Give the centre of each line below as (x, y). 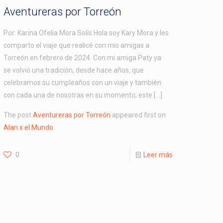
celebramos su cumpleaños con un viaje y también (83, 82)
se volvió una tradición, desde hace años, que (74, 70)
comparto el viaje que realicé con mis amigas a (77, 45)
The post (18, 115)
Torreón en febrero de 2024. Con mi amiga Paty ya (83, 57)
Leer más (158, 155)
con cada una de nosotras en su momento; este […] (83, 95)
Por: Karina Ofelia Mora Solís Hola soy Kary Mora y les (86, 33)
